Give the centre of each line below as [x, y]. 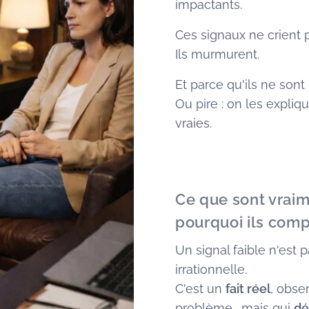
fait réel [248, 289]
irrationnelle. [211, 269]
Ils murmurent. [217, 54]
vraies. [193, 123]
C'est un [200, 289]
